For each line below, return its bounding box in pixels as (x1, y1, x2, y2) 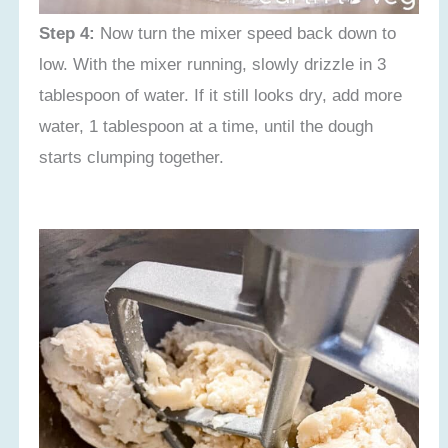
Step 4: (39, 22, 96, 43)
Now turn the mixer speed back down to (95, 22, 397, 43)
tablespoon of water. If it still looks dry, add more (39, 84, 403, 105)
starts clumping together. (39, 146, 225, 167)
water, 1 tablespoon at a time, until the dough (39, 115, 374, 136)
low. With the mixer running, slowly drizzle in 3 (39, 53, 387, 74)
